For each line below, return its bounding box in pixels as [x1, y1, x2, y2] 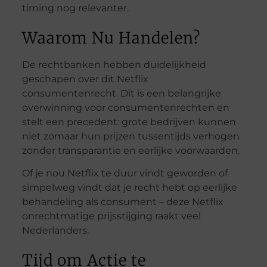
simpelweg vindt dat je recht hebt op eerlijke [21, 182, 237, 194]
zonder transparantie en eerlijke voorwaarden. [21, 144, 240, 156]
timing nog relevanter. [21, 2, 129, 14]
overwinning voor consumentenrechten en [21, 101, 229, 113]
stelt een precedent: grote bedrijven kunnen [21, 116, 236, 128]
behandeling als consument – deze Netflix [21, 196, 223, 208]
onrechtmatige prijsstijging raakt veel [21, 210, 201, 222]
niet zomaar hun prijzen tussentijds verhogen [21, 130, 240, 142]
